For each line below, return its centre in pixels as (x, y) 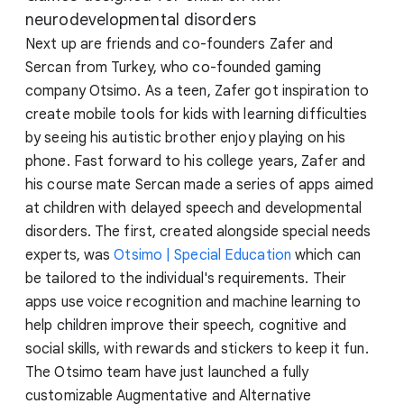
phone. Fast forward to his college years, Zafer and (196, 161)
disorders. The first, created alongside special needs (198, 231)
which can (326, 255)
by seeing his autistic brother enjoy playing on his (186, 138)
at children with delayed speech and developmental (193, 208)
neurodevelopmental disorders (141, 19)
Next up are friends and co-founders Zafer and (179, 44)
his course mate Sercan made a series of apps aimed (200, 184)
